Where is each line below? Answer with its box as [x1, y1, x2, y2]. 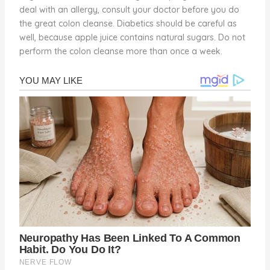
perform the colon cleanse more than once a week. [19, 46, 222, 57]
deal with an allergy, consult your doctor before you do [19, 4, 239, 16]
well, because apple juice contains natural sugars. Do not [19, 32, 245, 43]
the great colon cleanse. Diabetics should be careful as [19, 18, 237, 30]
